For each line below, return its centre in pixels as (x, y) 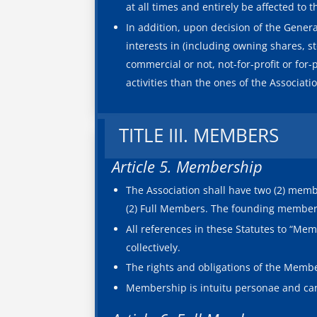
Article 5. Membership (188, 166)
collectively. (153, 247)
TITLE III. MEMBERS (199, 135)
